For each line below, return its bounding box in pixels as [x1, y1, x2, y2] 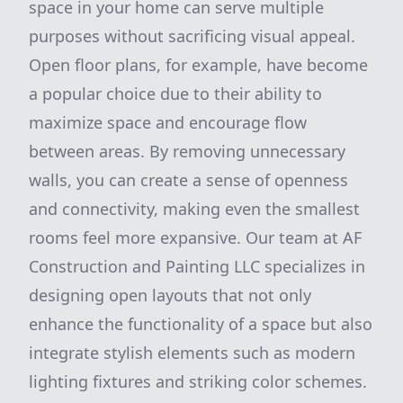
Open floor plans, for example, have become [29, 54, 368, 76]
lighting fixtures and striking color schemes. [29, 371, 367, 392]
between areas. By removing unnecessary [29, 140, 345, 162]
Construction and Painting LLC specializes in [29, 255, 365, 277]
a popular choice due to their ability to [29, 83, 322, 104]
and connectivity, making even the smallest [29, 198, 360, 219]
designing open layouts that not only [29, 284, 311, 306]
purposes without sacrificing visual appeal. [29, 25, 355, 47]
